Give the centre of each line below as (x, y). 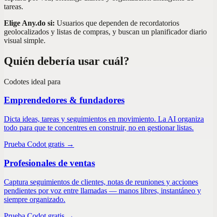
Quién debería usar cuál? (67, 61)
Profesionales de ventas (49, 163)
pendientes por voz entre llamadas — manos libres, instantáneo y (102, 190)
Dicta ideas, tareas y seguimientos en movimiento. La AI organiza (104, 119)
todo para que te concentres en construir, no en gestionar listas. (99, 128)
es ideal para (42, 81)
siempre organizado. (35, 199)
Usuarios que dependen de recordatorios (118, 23)
